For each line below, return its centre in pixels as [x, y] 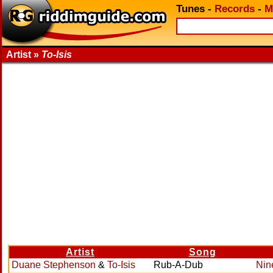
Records [235, 9]
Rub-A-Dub [178, 265]
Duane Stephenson [54, 265]
